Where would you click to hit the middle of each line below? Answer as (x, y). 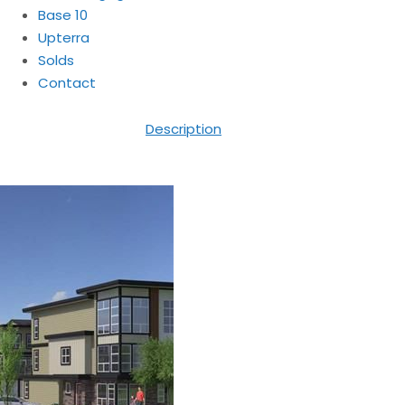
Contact (66, 83)
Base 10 (62, 15)
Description (184, 129)
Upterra (63, 38)
